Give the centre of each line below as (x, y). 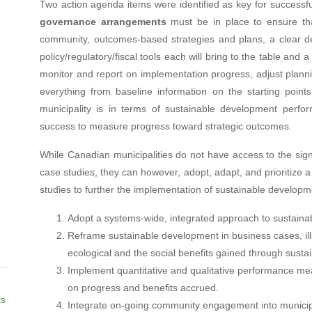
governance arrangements (105, 21)
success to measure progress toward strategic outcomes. (165, 126)
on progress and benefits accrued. (143, 287)
